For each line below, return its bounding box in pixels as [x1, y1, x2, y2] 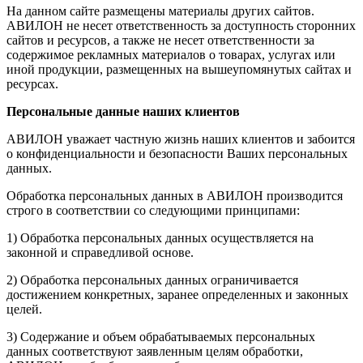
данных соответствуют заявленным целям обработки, [6, 344, 303, 359]
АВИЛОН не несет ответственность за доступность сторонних [6, 19, 356, 33]
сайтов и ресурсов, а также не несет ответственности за [6, 33, 314, 48]
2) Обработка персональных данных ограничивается [6, 273, 298, 288]
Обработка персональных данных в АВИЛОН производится [6, 189, 343, 203]
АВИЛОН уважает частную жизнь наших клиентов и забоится [6, 132, 355, 147]
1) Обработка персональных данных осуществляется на [6, 231, 314, 246]
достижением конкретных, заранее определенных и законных [6, 288, 348, 302]
